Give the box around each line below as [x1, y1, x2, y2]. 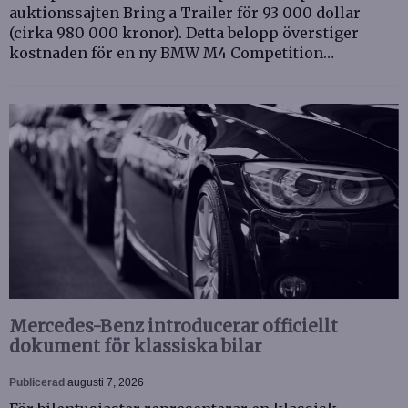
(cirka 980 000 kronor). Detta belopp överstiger [9, 24, 359, 43]
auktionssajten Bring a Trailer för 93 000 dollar [9, 4, 361, 23]
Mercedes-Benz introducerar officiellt [9, 316, 338, 338]
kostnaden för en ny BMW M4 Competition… [9, 44, 334, 63]
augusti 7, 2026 [67, 376, 144, 390]
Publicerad [9, 376, 67, 390]
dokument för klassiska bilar [9, 336, 262, 358]
